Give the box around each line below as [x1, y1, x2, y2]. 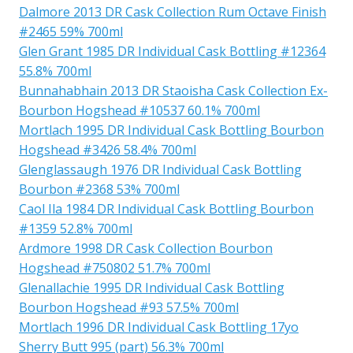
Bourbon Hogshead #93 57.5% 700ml [19, 298, 239, 316]
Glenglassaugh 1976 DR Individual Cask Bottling [19, 160, 302, 178]
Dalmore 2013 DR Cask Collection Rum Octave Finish [19, 2, 326, 20]
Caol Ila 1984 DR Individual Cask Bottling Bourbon [19, 199, 314, 217]
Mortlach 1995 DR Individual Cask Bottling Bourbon [19, 121, 324, 139]
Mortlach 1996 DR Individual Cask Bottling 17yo [19, 318, 299, 336]
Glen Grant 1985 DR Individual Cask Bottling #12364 [19, 42, 325, 60]
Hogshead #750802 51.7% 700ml [19, 258, 210, 277]
